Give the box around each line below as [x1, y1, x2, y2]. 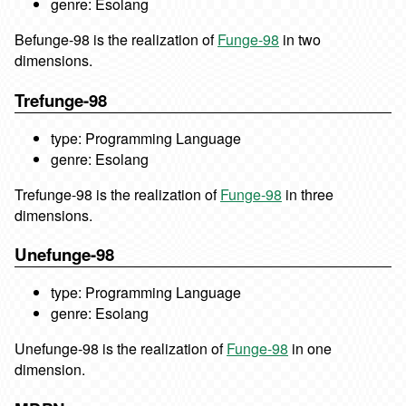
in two [279, 28, 321, 50]
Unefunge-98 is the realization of [14, 338, 227, 360]
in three [282, 183, 333, 205]
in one [288, 338, 332, 360]
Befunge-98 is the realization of [14, 28, 217, 50]
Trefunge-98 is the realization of [14, 183, 220, 205]
